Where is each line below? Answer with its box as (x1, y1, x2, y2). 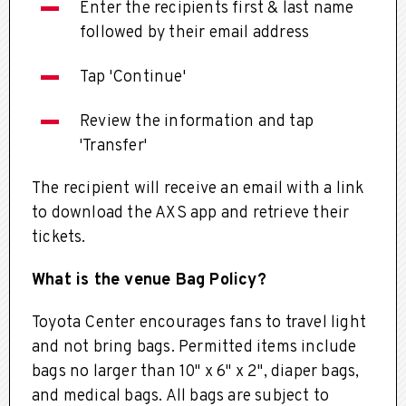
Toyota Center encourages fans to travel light (32, 312, 367, 333)
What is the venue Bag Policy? (32, 269, 266, 291)
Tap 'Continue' (80, 66, 186, 88)
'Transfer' (80, 135, 147, 157)
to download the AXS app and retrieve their (32, 202, 350, 224)
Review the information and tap (80, 111, 314, 132)
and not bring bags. (32, 336, 179, 358)
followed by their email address (80, 22, 310, 43)
